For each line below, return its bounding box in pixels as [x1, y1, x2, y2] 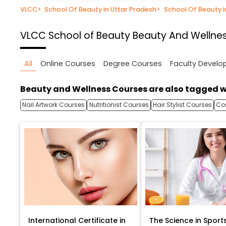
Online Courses [40, 59, 95, 69]
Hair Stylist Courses [152, 100, 212, 109]
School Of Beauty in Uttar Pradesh [44, 5, 157, 14]
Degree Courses [103, 59, 162, 69]
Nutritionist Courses [89, 100, 149, 109]
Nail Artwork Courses [22, 100, 85, 109]
